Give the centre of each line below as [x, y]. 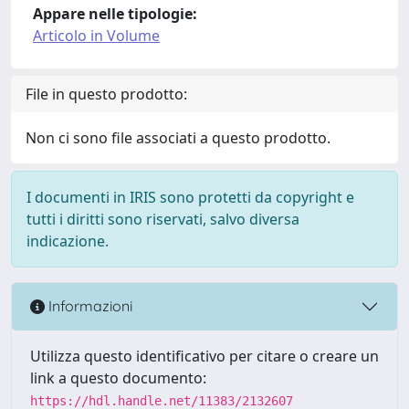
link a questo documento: [118, 378]
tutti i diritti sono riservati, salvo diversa [163, 219]
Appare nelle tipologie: [115, 13]
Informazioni [89, 306]
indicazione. [68, 241]
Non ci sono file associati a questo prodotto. [178, 137]
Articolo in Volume [96, 35]
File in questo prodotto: [106, 94]
